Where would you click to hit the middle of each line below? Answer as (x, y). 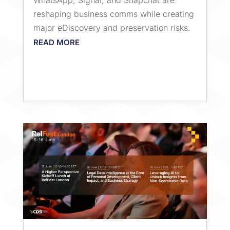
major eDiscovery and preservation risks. (112, 28)
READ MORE (56, 43)
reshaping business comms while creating (113, 14)
